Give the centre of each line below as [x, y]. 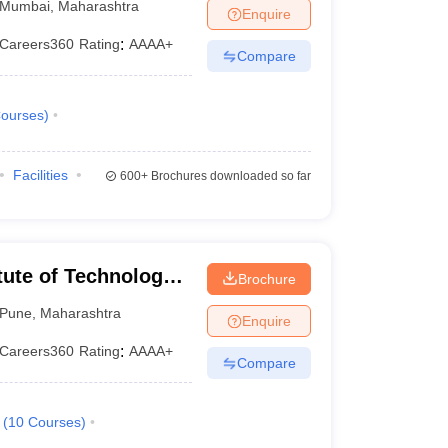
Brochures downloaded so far [229, 176]
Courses [54, 422]
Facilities [40, 175]
